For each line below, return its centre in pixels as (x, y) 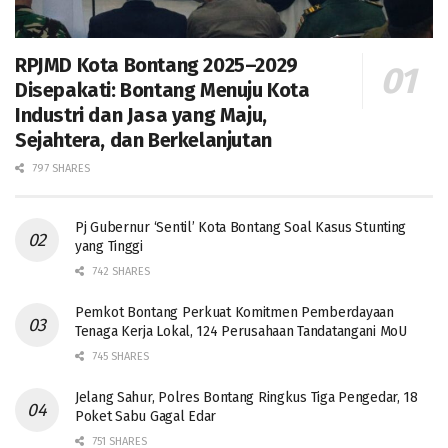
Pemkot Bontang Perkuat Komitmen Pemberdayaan (234, 313)
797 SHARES (59, 169)
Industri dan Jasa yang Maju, (141, 115)
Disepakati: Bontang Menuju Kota (162, 90)
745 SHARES (119, 357)
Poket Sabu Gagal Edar (146, 417)
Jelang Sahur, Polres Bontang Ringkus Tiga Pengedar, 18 (246, 398)
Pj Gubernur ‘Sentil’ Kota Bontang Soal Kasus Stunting (241, 228)
